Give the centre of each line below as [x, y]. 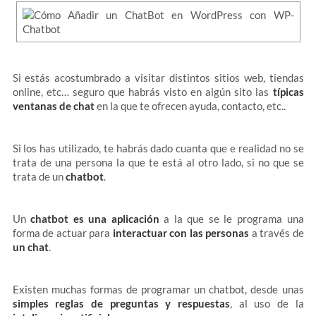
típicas [288, 92]
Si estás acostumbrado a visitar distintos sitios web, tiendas [158, 78]
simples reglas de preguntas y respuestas [121, 303]
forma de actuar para [62, 233]
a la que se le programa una [231, 219]
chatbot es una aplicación [95, 219]
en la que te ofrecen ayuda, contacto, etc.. [190, 106]
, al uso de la [267, 303]
